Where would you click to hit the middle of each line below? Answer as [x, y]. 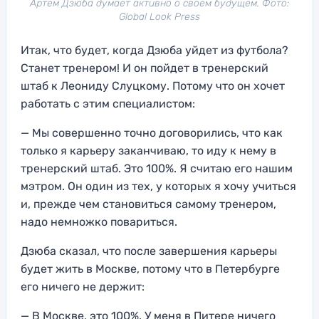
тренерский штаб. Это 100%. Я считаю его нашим [157, 168]
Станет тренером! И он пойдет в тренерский [145, 68]
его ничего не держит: [83, 286]
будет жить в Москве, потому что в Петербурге [150, 268]
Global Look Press [159, 16]
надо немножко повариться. [99, 221]
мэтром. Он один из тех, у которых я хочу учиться [158, 186]
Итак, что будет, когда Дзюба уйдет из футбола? [155, 50]
